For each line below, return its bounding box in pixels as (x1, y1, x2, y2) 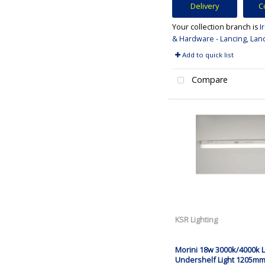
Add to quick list (180, 50, 234, 59)
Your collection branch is (172, 21, 260, 32)
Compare (189, 74, 228, 86)
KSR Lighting (174, 214, 218, 225)
